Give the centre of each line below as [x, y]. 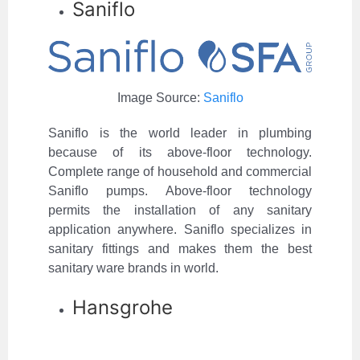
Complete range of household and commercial [180, 171]
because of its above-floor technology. [180, 152]
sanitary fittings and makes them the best [180, 248]
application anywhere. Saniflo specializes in [180, 229]
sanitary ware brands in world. [133, 268]
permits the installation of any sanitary [180, 210]
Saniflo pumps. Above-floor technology [180, 190]
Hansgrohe [123, 307]
